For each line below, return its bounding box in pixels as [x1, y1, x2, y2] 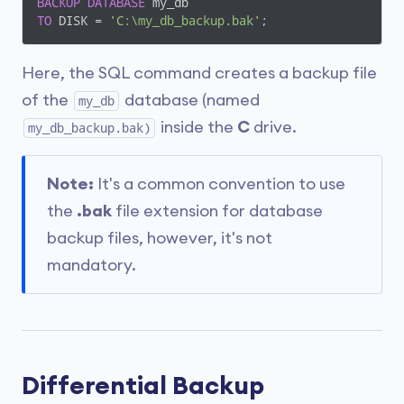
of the [22, 92, 72, 108]
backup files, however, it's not [47, 230, 272, 246]
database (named [121, 92, 260, 108]
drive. [250, 119, 297, 135]
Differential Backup [22, 373, 264, 399]
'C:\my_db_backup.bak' [109, 14, 261, 28]
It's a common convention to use [94, 176, 345, 192]
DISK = [51, 14, 109, 28]
